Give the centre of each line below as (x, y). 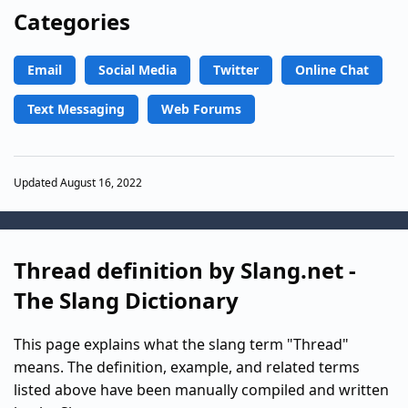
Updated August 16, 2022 (78, 183)
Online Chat (332, 69)
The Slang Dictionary (126, 300)
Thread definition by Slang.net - (185, 270)
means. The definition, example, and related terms (187, 367)
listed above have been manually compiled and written (201, 389)
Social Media (138, 69)
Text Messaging (76, 108)
